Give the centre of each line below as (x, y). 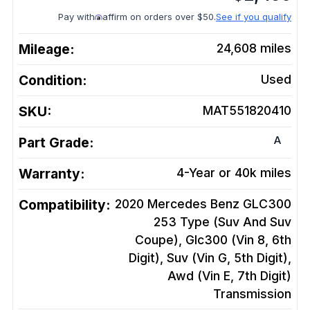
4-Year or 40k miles (234, 173)
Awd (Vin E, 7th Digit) (229, 276)
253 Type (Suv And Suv (222, 222)
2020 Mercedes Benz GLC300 (203, 204)
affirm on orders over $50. (159, 17)
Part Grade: (56, 143)
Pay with (76, 17)
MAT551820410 (247, 111)
